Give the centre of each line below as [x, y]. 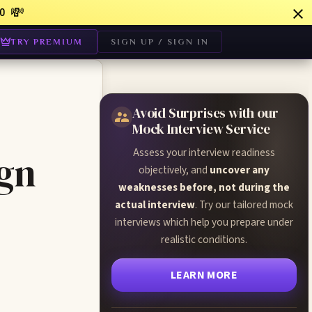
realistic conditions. [204, 240]
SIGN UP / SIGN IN [159, 42]
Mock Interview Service [201, 129]
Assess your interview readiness [204, 153]
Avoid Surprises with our [205, 113]
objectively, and [174, 170]
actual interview [155, 205]
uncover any [240, 170]
